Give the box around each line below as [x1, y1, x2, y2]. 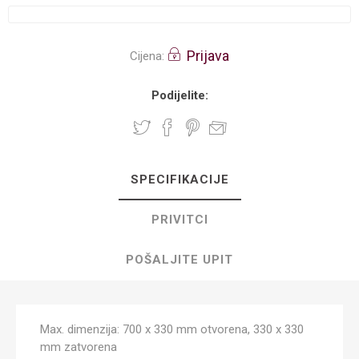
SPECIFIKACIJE [130, 172, 229, 187]
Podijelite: [151, 88, 208, 103]
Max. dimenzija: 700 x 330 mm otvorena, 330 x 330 [40, 322, 304, 337]
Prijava [187, 47, 229, 64]
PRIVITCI [151, 212, 208, 227]
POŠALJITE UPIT [126, 252, 233, 267]
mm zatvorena [40, 340, 117, 354]
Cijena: [130, 48, 164, 63]
